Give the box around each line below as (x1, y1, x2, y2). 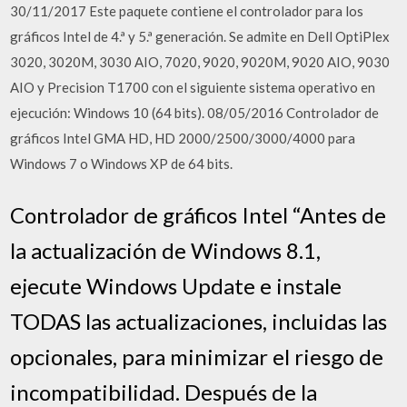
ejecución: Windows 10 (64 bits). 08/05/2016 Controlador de (10, 104, 380, 121)
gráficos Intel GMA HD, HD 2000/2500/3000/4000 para (10, 130, 356, 146)
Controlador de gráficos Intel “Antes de (10, 201, 387, 228)
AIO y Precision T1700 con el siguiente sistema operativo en (10, 79, 376, 95)
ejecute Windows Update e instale (10, 272, 342, 299)
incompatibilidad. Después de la (10, 378, 318, 405)
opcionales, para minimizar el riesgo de (10, 342, 384, 370)
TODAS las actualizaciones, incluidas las (10, 307, 388, 334)
